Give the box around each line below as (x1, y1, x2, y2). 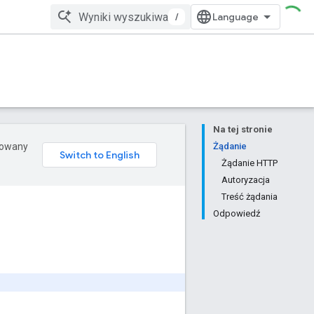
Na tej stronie (213, 124, 273, 135)
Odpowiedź (213, 208, 260, 219)
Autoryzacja (221, 175, 270, 185)
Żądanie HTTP (221, 158, 278, 168)
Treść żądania (221, 191, 278, 202)
